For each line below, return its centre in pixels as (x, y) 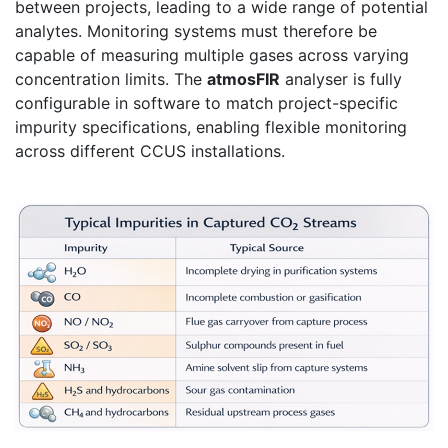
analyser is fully (341, 78)
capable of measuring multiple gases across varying (212, 54)
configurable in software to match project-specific (206, 102)
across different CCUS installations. (150, 150)
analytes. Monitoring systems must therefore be (196, 30)
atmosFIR (243, 78)
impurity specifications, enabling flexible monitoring (211, 126)
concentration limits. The (111, 78)
